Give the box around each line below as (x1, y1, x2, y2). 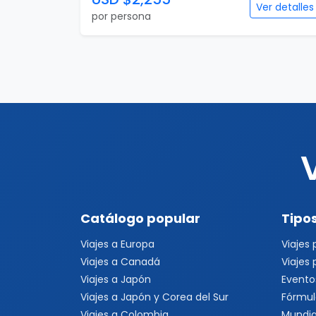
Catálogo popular (80, 209, 200, 227)
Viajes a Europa (80, 237, 154, 251)
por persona (92, 9, 151, 23)
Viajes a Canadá (80, 255, 160, 269)
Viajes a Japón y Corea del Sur (80, 290, 229, 304)
